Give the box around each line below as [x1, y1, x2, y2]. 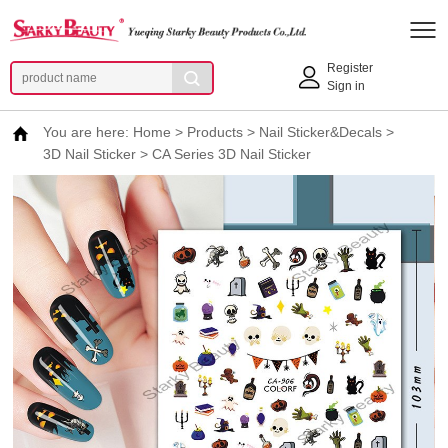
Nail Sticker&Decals [259, 124, 383, 140]
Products [187, 124, 244, 140]
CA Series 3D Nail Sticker [152, 146, 312, 162]
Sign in [327, 79, 365, 93]
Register [327, 61, 373, 75]
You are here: [43, 124, 134, 140]
